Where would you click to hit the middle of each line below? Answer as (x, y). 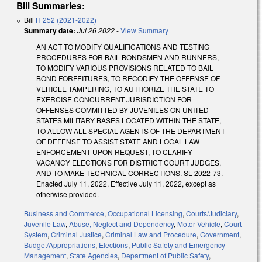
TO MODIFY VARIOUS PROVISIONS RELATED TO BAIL (125, 67)
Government (220, 234)
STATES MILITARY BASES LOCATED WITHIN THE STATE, (129, 120)
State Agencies (94, 255)
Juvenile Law (45, 223)
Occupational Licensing (145, 213)
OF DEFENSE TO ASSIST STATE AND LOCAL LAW (118, 141)
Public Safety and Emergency (178, 244)
